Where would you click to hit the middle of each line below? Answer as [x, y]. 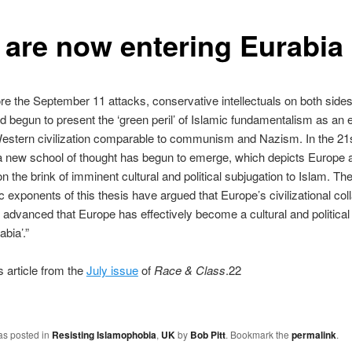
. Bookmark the [258, 335]
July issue [112, 270]
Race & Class [189, 270]
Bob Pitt [207, 335]
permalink [313, 335]
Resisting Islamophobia [104, 335]
